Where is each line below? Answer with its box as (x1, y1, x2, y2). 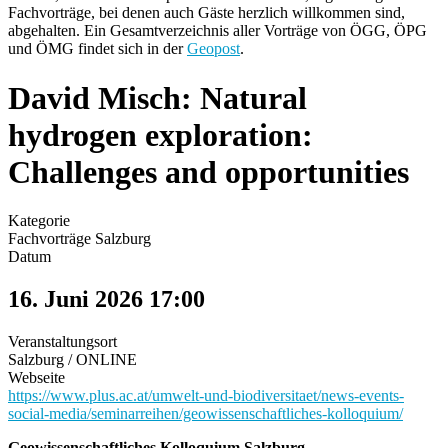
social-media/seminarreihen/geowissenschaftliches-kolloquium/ (8, 405, 403, 422)
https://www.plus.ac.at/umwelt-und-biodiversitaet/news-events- (8, 387, 404, 404)
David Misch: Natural (8, 79, 307, 116)
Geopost (187, 40, 240, 58)
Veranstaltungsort (8, 333, 117, 350)
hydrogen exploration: (8, 116, 313, 153)
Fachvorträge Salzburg (8, 230, 151, 248)
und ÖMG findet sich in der (8, 40, 187, 58)
